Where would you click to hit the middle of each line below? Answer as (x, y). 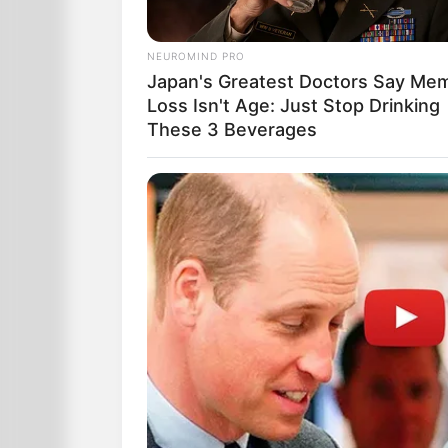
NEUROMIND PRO (196, 56)
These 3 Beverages (232, 130)
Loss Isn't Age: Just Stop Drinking (293, 106)
